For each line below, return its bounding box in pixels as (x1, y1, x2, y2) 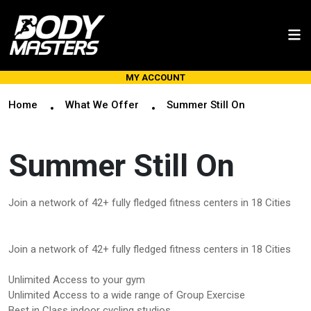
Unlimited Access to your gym (8, 274, 145, 286)
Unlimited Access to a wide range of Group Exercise (8, 289, 245, 301)
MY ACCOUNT (126, 72, 185, 83)
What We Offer (65, 99, 139, 111)
